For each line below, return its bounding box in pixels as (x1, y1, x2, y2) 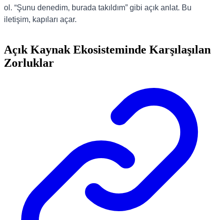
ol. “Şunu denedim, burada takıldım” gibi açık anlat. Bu (4, 3, 192, 12)
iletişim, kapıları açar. (4, 15, 77, 24)
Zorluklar (4, 56, 54, 70)
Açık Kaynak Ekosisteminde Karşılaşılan (4, 43, 211, 56)
